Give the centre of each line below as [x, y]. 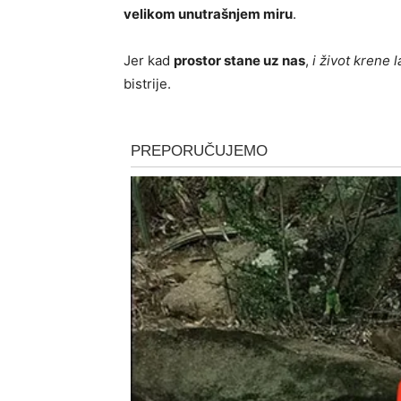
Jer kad [149, 61]
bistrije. [147, 84]
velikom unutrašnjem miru [208, 14]
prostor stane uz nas [239, 61]
